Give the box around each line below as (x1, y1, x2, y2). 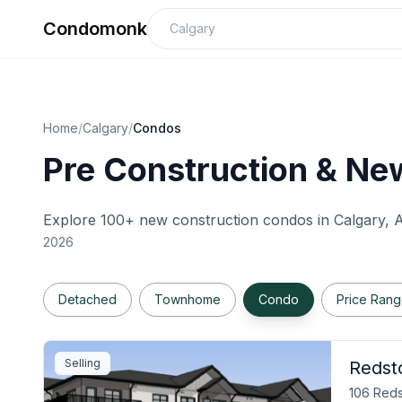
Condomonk (43, 18, 147, 39)
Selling (65, 356, 100, 370)
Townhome (154, 292, 221, 307)
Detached (58, 292, 117, 307)
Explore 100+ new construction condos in (43, 211, 334, 229)
